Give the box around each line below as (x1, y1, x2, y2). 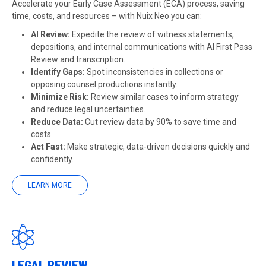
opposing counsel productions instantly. (31, 80, 178, 89)
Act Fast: (31, 142, 67, 151)
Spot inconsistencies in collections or (87, 67, 223, 77)
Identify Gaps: (31, 67, 87, 77)
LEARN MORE (24, 181, 75, 189)
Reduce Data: (31, 117, 85, 126)
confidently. (31, 154, 74, 164)
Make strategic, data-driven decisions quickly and (67, 142, 250, 151)
